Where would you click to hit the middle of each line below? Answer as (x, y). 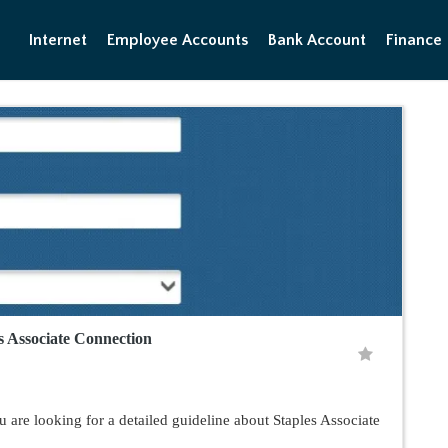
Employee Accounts (177, 40)
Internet (58, 40)
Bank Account (317, 40)
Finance (414, 40)
